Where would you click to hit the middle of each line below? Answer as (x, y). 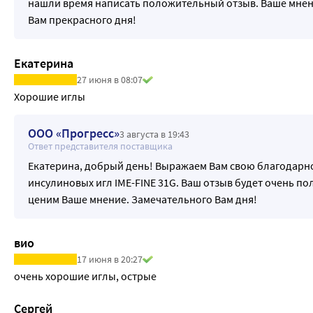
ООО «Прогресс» (74, 133)
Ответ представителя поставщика (100, 146)
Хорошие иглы (50, 96)
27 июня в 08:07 (110, 79)
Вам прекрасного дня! (82, 19)
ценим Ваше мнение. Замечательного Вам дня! (143, 199)
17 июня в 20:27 (110, 259)
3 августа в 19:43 (154, 134)
